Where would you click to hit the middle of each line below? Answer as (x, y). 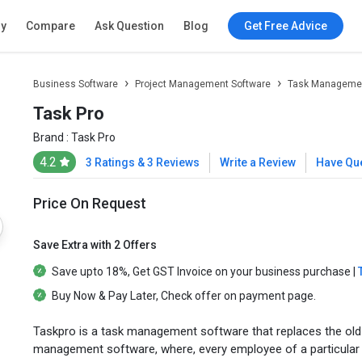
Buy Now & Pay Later (103, 295)
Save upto (77, 271)
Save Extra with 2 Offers (95, 244)
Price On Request (89, 203)
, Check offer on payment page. (236, 295)
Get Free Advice (285, 26)
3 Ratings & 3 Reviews (142, 162)
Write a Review (257, 162)
